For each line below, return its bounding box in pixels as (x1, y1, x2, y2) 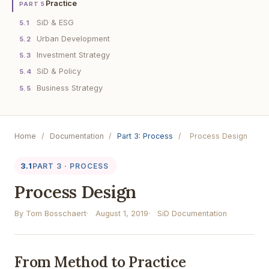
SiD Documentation (157, 209, 227, 219)
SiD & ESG (36, 17, 74, 27)
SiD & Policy (36, 67, 81, 76)
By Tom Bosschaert (14, 209, 86, 219)
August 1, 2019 (95, 209, 148, 219)
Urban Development (36, 34, 110, 43)
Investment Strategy (36, 50, 110, 60)
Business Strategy (36, 83, 103, 92)
